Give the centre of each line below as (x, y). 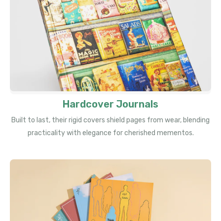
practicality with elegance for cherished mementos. (110, 133)
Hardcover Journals (110, 104)
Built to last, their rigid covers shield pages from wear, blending (110, 120)
